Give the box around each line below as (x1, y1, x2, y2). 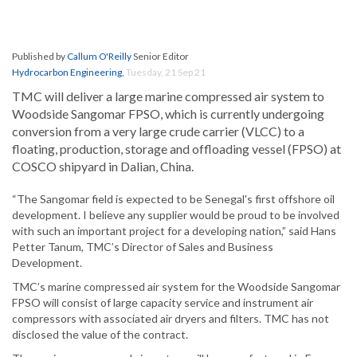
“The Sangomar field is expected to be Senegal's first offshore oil (12, 192, 335, 206)
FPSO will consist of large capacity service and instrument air (12, 296, 313, 310)
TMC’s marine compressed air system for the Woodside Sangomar (12, 280, 340, 294)
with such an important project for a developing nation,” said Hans (12, 224, 336, 238)
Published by (12, 50, 67, 63)
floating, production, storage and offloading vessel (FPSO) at (12, 141, 341, 157)
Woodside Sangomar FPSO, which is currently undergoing (12, 106, 324, 122)
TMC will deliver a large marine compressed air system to (12, 88, 324, 104)
